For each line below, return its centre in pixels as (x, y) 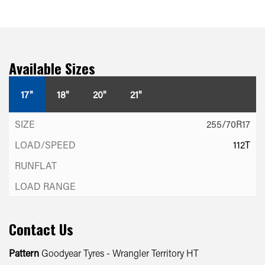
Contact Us (41, 229)
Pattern (24, 253)
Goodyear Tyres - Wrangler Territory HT (119, 253)
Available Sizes (52, 68)
